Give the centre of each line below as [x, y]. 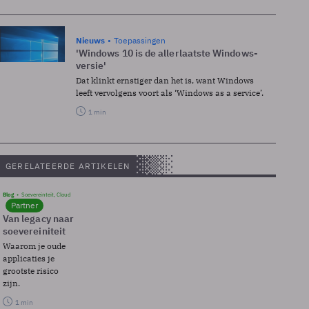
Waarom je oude [34, 246]
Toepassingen [140, 40]
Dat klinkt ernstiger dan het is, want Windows [165, 80]
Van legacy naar [39, 218]
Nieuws [90, 40]
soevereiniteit [34, 231]
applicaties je [29, 258]
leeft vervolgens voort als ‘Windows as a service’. [170, 92]
